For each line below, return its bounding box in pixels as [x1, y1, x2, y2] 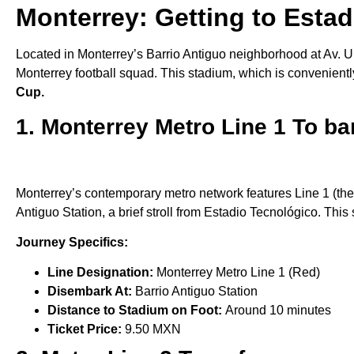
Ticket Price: [47, 322, 125, 337]
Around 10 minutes [225, 303, 331, 318]
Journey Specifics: [16, 235, 128, 250]
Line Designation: [47, 265, 153, 280]
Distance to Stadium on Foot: [47, 303, 225, 318]
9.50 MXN [125, 322, 181, 337]
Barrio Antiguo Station [135, 284, 258, 299]
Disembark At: [47, 284, 135, 299]
